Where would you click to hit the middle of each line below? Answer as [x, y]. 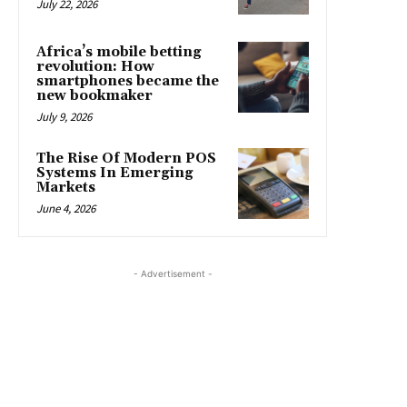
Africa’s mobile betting [119, 53]
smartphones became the [128, 82]
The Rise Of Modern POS [126, 159]
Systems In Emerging [115, 174]
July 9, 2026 [64, 117]
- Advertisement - [173, 274]
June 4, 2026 [66, 209]
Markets [66, 188]
